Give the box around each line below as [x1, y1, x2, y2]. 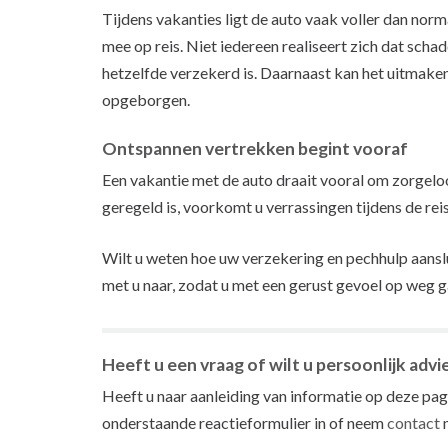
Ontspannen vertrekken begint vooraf [102, 137, 408, 159]
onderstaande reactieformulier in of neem [102, 412, 387, 432]
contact [387, 412, 440, 432]
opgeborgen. [102, 89, 190, 109]
